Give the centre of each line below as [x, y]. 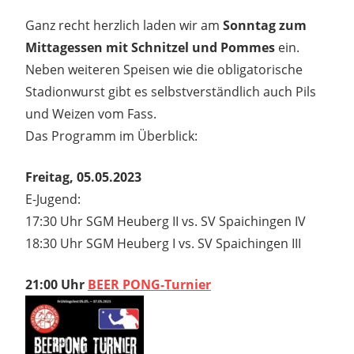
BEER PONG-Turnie [147, 284]
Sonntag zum [265, 25]
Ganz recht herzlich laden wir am [124, 25]
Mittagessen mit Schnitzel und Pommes [150, 47]
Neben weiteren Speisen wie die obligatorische [164, 69]
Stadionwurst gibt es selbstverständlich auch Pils [171, 91]
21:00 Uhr [56, 284]
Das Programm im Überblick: [111, 136]
